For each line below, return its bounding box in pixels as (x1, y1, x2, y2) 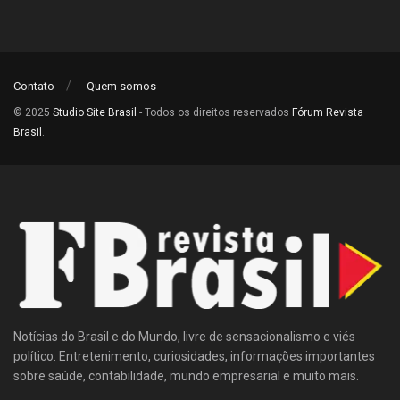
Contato (13, 79, 54, 94)
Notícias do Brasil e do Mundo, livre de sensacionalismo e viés (13, 329, 355, 344)
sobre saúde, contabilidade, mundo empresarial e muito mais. (13, 368, 359, 383)
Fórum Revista (292, 106, 363, 120)
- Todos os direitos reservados (137, 106, 292, 120)
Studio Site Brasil (53, 106, 137, 120)
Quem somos (87, 79, 156, 94)
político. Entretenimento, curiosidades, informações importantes (13, 348, 375, 363)
